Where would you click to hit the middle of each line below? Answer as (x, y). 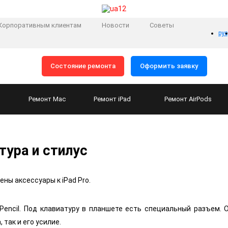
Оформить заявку (169, 66)
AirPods (200, 99)
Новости (116, 25)
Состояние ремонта (83, 66)
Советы (162, 25)
